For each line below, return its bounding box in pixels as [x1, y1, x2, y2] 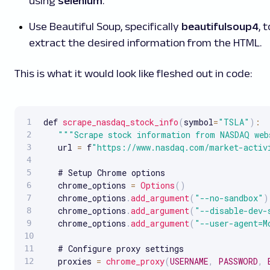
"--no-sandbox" [195, 192, 263, 204]
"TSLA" [218, 116, 250, 128]
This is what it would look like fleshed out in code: [14, 67, 252, 80]
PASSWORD [218, 255, 258, 267]
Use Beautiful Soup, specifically [29, 20, 181, 33]
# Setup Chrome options [43, 166, 165, 178]
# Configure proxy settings [43, 242, 184, 254]
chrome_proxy [106, 255, 165, 267]
